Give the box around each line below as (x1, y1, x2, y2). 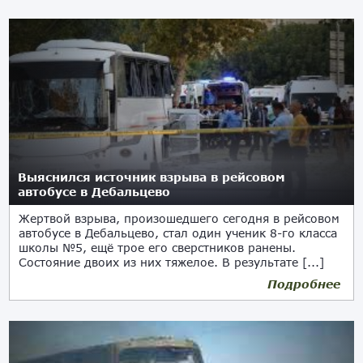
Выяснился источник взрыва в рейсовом (18, 170, 286, 184)
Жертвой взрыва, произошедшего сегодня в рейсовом (19, 211, 340, 225)
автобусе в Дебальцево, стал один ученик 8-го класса (19, 226, 338, 240)
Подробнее (267, 277, 340, 291)
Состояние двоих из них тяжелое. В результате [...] (19, 255, 325, 269)
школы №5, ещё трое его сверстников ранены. (19, 241, 297, 254)
